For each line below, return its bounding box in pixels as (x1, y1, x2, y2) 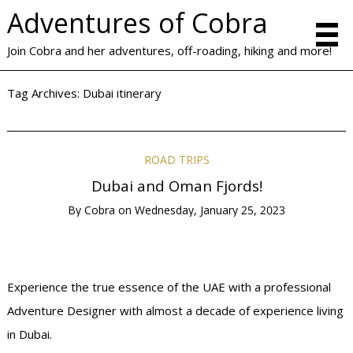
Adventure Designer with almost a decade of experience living (7, 303, 344, 319)
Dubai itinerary (83, 84, 162, 101)
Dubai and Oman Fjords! (91, 176, 262, 196)
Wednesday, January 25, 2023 (135, 203, 285, 218)
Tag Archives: (7, 84, 84, 101)
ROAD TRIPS (143, 152, 210, 167)
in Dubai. (7, 326, 53, 343)
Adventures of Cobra (7, 5, 269, 42)
